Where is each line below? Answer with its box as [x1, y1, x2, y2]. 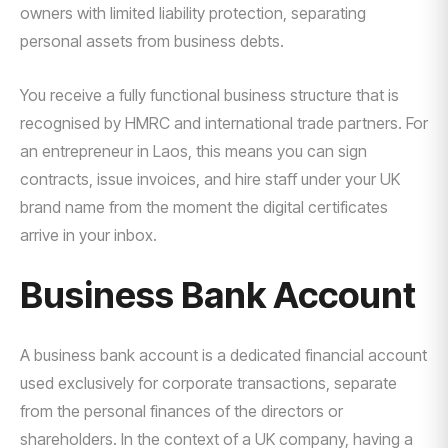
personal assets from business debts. [20, 31, 284, 51]
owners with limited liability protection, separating [20, 3, 366, 23]
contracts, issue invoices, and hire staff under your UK [20, 169, 400, 189]
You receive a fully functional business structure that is [20, 85, 399, 105]
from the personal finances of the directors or [20, 401, 343, 421]
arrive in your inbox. [20, 225, 157, 245]
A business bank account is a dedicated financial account [20, 345, 427, 365]
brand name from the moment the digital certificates [20, 197, 388, 217]
